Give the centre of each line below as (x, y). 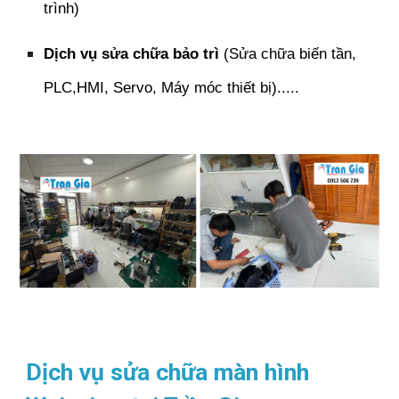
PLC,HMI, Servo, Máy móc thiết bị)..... (172, 88)
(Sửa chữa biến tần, (288, 54)
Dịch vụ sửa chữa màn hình (168, 372)
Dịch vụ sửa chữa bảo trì (132, 54)
